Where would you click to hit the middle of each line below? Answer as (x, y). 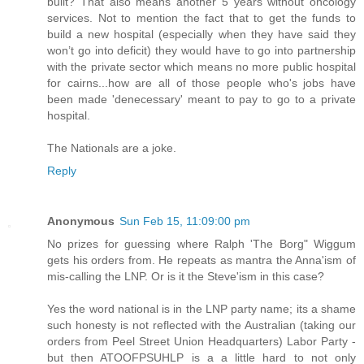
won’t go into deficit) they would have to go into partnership (201, 50)
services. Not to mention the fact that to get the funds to (201, 17)
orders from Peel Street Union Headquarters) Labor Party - (201, 341)
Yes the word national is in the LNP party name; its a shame (201, 308)
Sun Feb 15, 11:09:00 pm (185, 221)
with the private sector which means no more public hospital (201, 66)
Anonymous (81, 221)
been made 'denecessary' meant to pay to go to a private (201, 99)
